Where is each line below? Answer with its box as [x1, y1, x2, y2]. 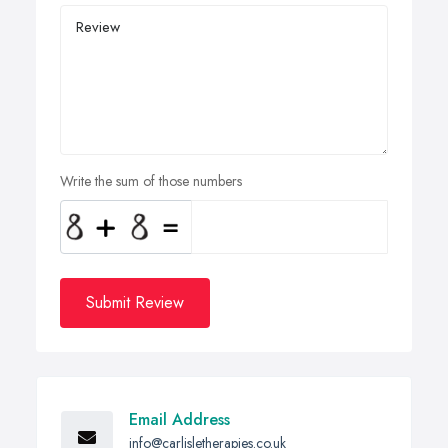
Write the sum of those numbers [60, 170, 242, 191]
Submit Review [86, 290, 184, 314]
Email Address [129, 407, 230, 431]
